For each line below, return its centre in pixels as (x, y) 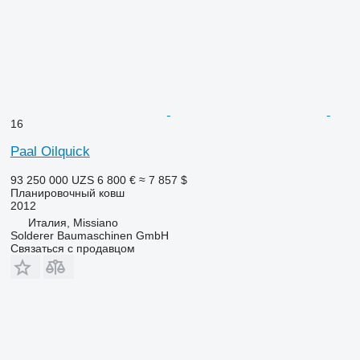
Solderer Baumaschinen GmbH (89, 235)
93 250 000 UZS (52, 180)
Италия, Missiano (73, 222)
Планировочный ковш (67, 192)
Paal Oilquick (50, 151)
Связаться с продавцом (72, 248)
